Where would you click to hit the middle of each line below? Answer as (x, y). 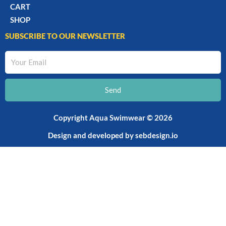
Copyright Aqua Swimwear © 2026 (113, 118)
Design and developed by (92, 135)
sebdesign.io (157, 135)
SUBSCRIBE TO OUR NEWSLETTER (65, 36)
